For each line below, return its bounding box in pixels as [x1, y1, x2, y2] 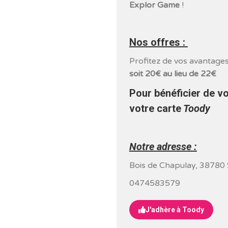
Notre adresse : [129, 140, 197, 153]
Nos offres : [129, 36, 185, 48]
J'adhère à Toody [145, 206, 204, 214]
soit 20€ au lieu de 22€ [129, 69, 216, 79]
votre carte [129, 102, 181, 115]
